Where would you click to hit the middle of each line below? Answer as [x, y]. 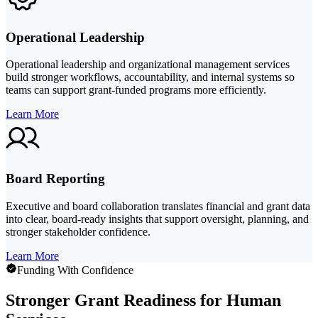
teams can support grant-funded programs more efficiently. [136, 90]
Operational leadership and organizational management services [148, 65]
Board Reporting [55, 179]
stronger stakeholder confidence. [78, 231]
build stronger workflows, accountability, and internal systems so [150, 77]
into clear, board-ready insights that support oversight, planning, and [157, 219]
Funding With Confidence [75, 270]
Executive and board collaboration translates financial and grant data [158, 206]
